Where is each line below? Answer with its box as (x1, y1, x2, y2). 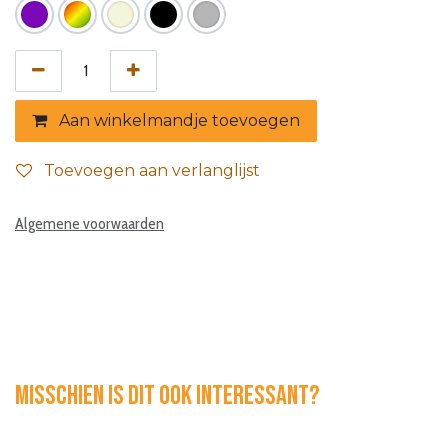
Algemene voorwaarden (15, 214, 164, 234)
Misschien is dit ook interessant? (15, 380, 324, 413)
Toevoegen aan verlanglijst (44, 161, 260, 181)
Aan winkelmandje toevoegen (55, 111, 300, 131)
